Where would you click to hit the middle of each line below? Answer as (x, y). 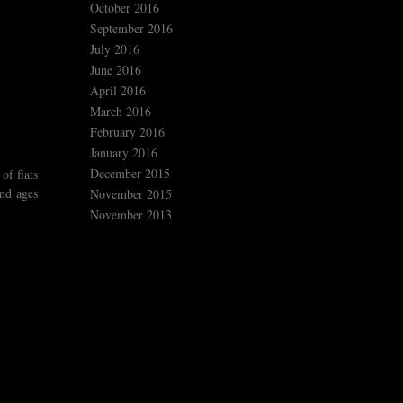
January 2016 (124, 153)
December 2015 (130, 174)
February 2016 (127, 132)
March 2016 (121, 112)
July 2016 (115, 49)
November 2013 (131, 215)
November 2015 (131, 194)
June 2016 (116, 70)
